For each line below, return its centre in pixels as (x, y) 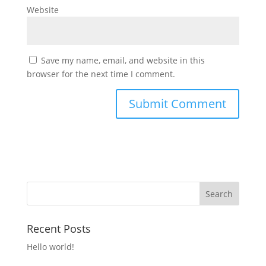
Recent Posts (58, 228)
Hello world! (50, 246)
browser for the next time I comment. (101, 74)
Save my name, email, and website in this (123, 60)
